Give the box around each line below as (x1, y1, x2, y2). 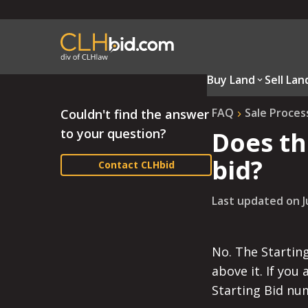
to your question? (60, 125, 166, 142)
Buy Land (206, 72, 255, 87)
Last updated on (212, 193, 300, 208)
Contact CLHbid (98, 158, 175, 171)
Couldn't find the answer (60, 106, 209, 122)
